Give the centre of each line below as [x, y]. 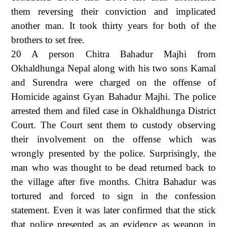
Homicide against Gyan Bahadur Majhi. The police [113, 96]
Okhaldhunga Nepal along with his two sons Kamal [113, 68]
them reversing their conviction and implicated [113, 11]
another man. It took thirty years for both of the [113, 25]
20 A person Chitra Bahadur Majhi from [113, 54]
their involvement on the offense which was [113, 139]
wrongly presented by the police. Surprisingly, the [113, 153]
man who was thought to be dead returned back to [113, 167]
